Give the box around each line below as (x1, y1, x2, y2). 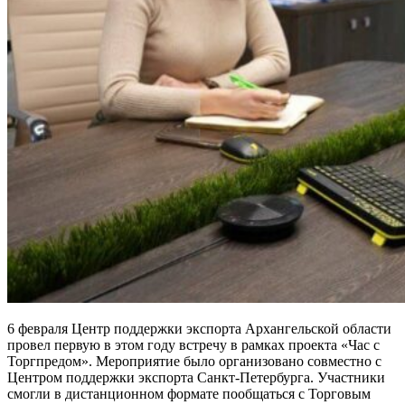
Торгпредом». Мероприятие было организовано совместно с (7, 353, 381, 369)
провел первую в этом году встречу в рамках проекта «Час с (7, 336, 380, 353)
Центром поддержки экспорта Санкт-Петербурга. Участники (7, 369, 385, 385)
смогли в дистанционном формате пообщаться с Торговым (7, 385, 371, 401)
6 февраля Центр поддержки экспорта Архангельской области (7, 320, 391, 336)
